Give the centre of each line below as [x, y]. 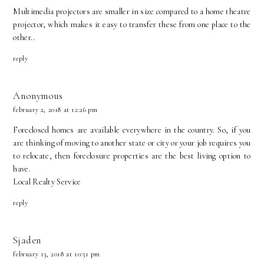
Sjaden [27, 240]
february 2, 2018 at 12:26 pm [55, 110]
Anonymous [38, 96]
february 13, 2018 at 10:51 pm [57, 254]
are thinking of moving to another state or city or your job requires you [132, 143]
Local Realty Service [47, 182]
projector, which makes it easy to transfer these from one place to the [132, 24]
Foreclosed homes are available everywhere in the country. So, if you [132, 130]
